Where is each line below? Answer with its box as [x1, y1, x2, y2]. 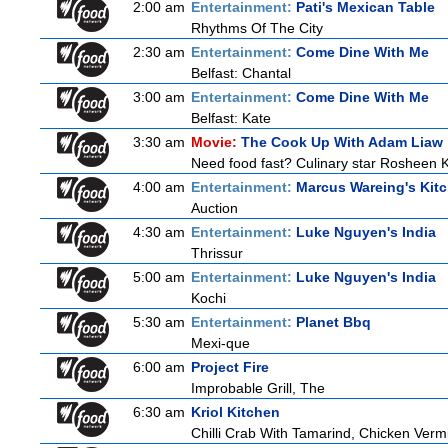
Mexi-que [191, 335, 250, 351]
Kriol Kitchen [191, 404, 280, 420]
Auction [191, 200, 238, 216]
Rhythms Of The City [191, 20, 323, 36]
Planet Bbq [296, 314, 371, 330]
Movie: [191, 134, 241, 150]
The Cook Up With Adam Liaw [241, 134, 443, 150]
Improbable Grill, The [191, 380, 325, 396]
